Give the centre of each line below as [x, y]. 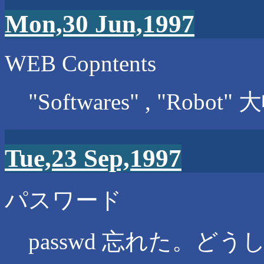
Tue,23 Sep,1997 [93, 158]
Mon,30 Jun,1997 [100, 24]
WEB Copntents [80, 63]
